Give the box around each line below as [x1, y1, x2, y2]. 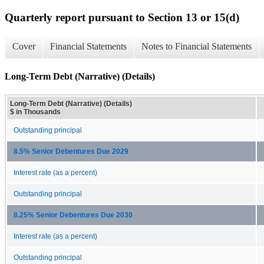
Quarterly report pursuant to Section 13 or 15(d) [5, 11, 239, 24]
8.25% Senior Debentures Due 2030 [14, 211, 133, 219]
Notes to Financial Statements [141, 41, 252, 52]
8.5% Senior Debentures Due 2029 [14, 147, 128, 155]
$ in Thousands [10, 107, 61, 116]
